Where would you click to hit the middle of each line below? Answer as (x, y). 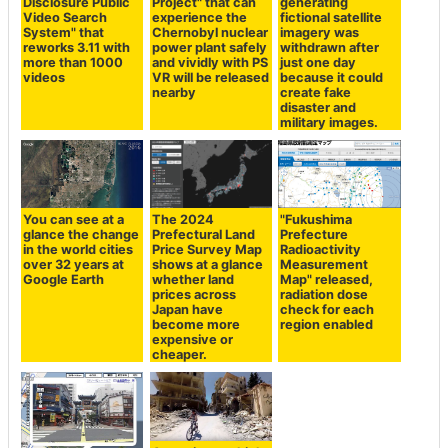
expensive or (192, 340)
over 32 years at (74, 265)
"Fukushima (316, 220)
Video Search (65, 18)
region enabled (327, 325)
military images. (329, 123)
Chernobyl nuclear (209, 33)
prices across (193, 295)
